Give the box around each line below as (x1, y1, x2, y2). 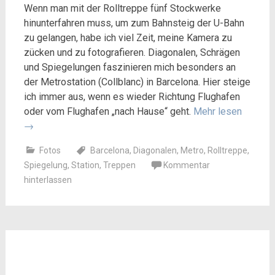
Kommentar (163, 160, 210, 170)
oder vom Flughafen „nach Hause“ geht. (23, 105, 193, 117)
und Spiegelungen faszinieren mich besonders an (23, 61, 236, 73)
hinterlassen (23, 174, 72, 185)
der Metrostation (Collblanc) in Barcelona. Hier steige (23, 76, 250, 88)
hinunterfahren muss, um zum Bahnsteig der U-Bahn (23, 17, 244, 29)
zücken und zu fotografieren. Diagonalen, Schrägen (23, 46, 240, 58)
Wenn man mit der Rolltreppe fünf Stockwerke (23, 2, 221, 14)
